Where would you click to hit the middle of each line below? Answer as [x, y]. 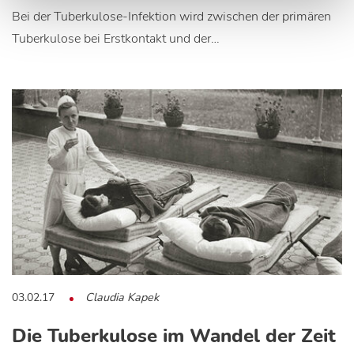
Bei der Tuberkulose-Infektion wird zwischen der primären [171, 17]
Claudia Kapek [122, 298]
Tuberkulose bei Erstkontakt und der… [116, 39]
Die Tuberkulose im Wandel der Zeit [174, 336]
